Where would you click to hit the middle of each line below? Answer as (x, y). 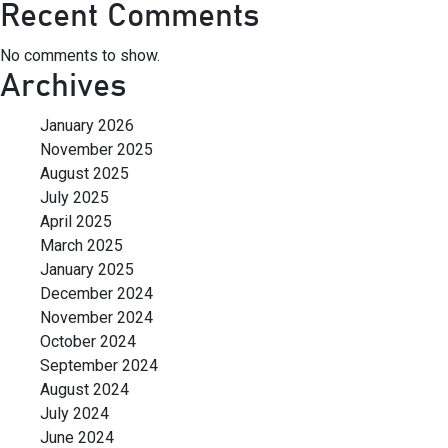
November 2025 (96, 149)
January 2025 (87, 269)
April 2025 (76, 221)
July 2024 (74, 413)
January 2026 (87, 125)
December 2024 (96, 293)
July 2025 (74, 197)
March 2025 (81, 245)
